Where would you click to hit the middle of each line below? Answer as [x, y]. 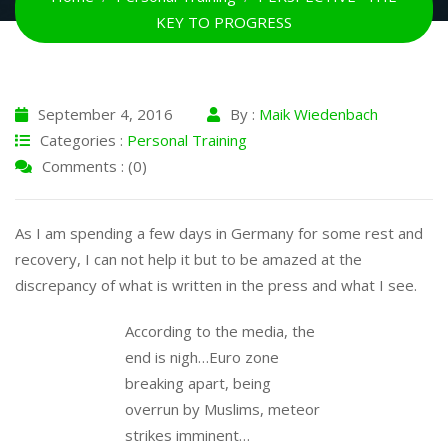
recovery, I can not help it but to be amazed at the [188, 259]
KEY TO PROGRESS [224, 22]
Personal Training [187, 140]
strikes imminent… [187, 435]
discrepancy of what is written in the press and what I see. [216, 285]
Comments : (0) [94, 166]
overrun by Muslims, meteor [222, 409]
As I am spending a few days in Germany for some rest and [219, 233]
